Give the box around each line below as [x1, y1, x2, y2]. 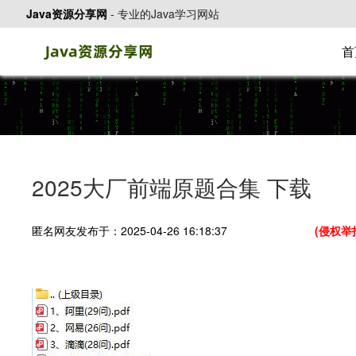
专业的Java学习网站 [118, 6, 219, 21]
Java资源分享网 [26, 6, 107, 21]
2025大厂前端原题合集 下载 [32, 171, 311, 203]
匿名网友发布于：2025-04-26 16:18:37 [32, 222, 227, 238]
